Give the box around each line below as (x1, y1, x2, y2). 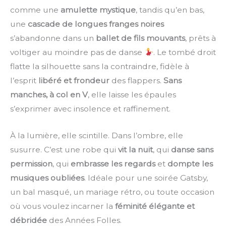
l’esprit (10, 76, 38, 86)
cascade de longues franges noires (28, 19, 164, 29)
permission (10, 159, 52, 169)
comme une (10, 5, 61, 15)
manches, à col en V (10, 90, 88, 100)
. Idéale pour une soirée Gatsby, (84, 173, 208, 183)
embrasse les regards (71, 159, 155, 169)
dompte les (167, 159, 213, 169)
